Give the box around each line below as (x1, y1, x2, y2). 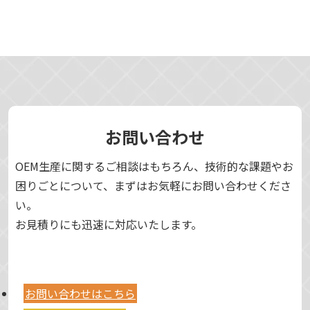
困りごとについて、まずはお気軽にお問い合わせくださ (15, 177, 291, 194)
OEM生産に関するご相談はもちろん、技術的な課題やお (15, 158, 293, 175)
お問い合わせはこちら (25, 285, 136, 302)
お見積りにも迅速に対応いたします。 (15, 216, 202, 233)
